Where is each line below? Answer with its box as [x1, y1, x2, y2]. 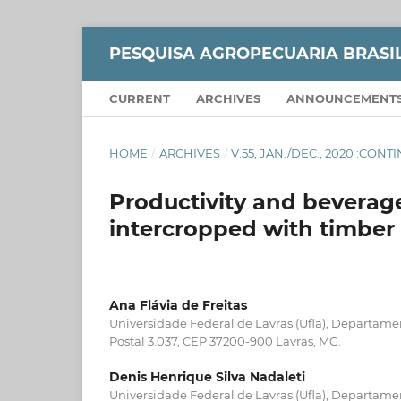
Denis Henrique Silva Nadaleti [109, 368, 305, 385]
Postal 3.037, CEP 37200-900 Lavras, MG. [109, 333, 341, 348]
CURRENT [109, 90, 170, 106]
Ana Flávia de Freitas [109, 296, 247, 313]
